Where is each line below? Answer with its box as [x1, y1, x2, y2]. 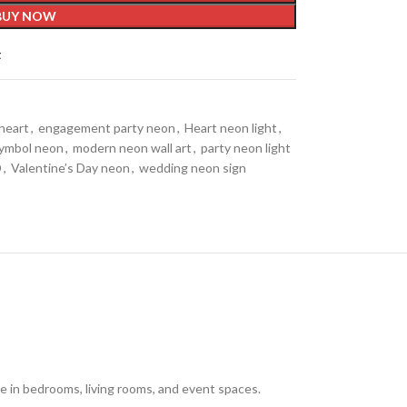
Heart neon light [184, 120, 277, 135]
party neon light [200, 140, 291, 155]
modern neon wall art [72, 140, 192, 155]
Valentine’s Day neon [10, 160, 130, 175]
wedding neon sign [138, 160, 246, 175]
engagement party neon [37, 120, 175, 135]
